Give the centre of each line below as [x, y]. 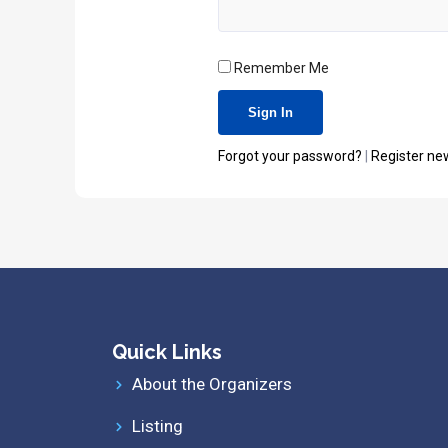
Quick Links [167, 352]
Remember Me [280, 68]
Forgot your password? [291, 156]
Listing [157, 426]
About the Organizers [211, 384]
